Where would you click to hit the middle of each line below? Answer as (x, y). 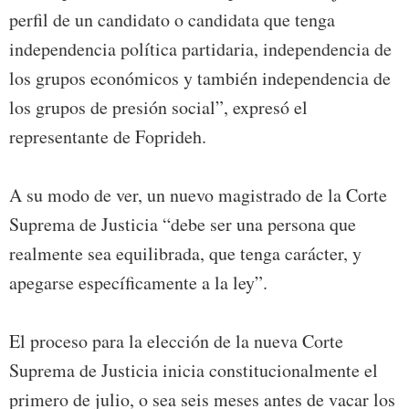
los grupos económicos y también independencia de (200, 78)
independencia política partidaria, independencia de (200, 48)
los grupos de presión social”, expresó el (158, 107)
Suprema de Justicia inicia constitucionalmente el (194, 370)
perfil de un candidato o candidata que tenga (172, 19)
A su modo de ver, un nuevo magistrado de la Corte (198, 194)
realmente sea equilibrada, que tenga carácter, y (185, 253)
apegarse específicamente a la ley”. (138, 282)
